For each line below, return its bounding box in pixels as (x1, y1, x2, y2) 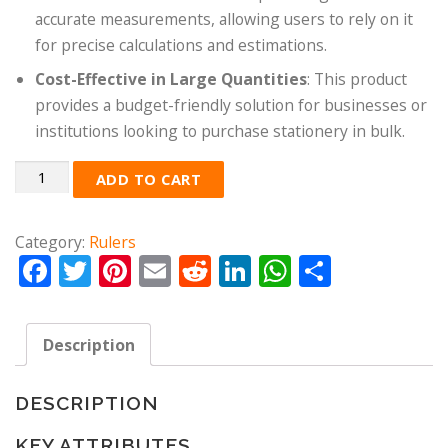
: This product (307, 68, 407, 91)
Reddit (211, 249, 309, 293)
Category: (15, 231, 89, 254)
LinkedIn (251, 249, 380, 293)
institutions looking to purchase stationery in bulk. (35, 120, 405, 143)
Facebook (51, 249, 192, 293)
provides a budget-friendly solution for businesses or (35, 94, 427, 117)
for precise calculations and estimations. (35, 34, 327, 57)
